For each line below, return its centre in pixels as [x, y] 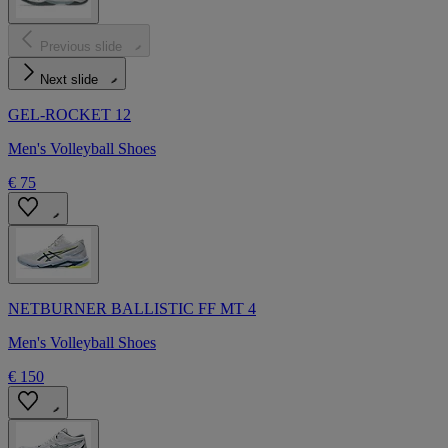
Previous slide [81, 47]
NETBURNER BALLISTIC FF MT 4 [132, 309]
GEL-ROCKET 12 [69, 115]
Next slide [69, 80]
